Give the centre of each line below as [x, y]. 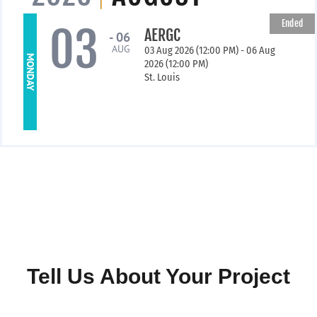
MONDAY [30, 72]
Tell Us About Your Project [158, 277]
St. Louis [162, 78]
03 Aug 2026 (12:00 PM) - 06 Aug [209, 51]
